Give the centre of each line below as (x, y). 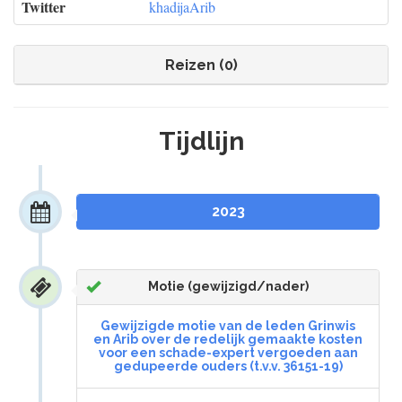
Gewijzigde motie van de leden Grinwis (228, 326)
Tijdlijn (201, 142)
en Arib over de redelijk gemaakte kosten (228, 340)
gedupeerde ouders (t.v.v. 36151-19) (228, 367)
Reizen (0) (201, 65)
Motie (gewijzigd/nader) (228, 287)
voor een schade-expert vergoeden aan (228, 353)
